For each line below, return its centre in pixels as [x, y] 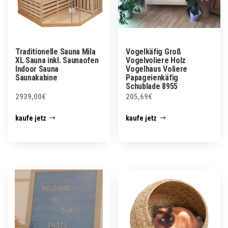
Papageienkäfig [152, 78]
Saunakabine [36, 78]
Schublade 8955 [152, 87]
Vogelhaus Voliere [156, 69]
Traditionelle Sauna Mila [55, 52]
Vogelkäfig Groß [153, 52]
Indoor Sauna [37, 69]
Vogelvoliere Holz [156, 61]
